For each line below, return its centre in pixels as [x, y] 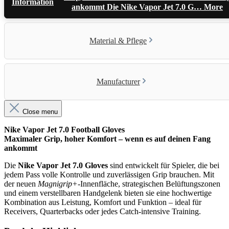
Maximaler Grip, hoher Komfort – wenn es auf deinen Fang [107, 139]
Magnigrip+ [58, 184]
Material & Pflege [118, 41]
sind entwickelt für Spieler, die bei [164, 166]
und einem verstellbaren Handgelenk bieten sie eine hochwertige [108, 193]
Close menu [40, 112]
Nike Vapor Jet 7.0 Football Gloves [64, 130]
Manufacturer [118, 82]
